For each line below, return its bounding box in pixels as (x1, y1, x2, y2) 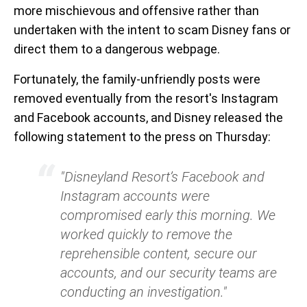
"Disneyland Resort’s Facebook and (60, 168, 265, 185)
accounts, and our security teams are (60, 264, 277, 281)
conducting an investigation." (60, 283, 227, 300)
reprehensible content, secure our (60, 245, 257, 262)
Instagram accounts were (60, 187, 210, 204)
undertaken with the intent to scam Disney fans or (14, 22, 291, 37)
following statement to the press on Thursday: (14, 129, 271, 144)
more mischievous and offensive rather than (14, 3, 259, 18)
